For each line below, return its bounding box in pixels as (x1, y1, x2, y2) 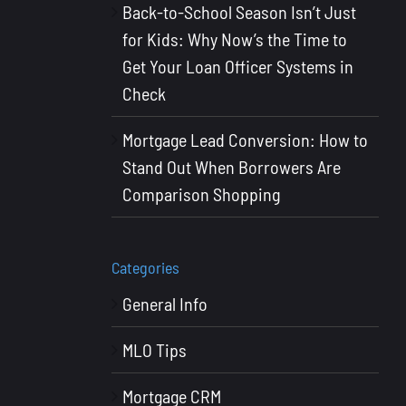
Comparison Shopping (121, 183, 280, 206)
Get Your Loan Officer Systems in (121, 55, 353, 78)
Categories (111, 257, 179, 278)
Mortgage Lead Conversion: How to (121, 129, 368, 151)
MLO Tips (121, 339, 187, 362)
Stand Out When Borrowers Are (121, 156, 341, 179)
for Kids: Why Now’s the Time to (121, 28, 347, 51)
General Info (121, 293, 208, 315)
